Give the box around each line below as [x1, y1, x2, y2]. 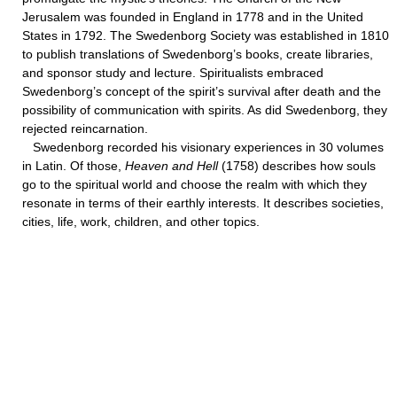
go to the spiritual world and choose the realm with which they [22, 177, 367, 191]
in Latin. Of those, [22, 159, 125, 173]
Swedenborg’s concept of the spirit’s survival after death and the [22, 84, 381, 98]
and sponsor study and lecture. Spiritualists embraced [22, 66, 323, 80]
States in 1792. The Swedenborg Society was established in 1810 [22, 28, 389, 43]
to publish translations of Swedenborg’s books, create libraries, [22, 47, 373, 61]
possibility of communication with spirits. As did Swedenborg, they [22, 103, 387, 117]
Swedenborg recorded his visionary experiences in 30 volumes [22, 140, 384, 154]
